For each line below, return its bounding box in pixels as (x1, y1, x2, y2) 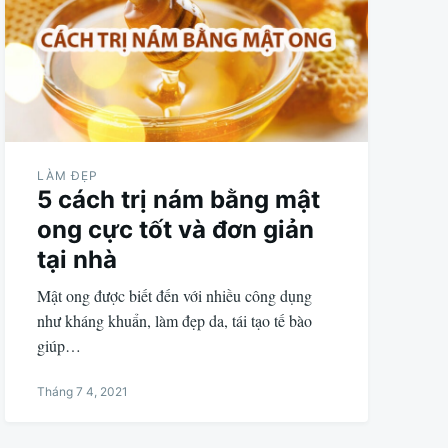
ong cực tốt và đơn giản (37, 214, 315, 244)
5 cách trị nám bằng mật (37, 184, 321, 214)
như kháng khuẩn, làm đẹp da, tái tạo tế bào (37, 309, 313, 331)
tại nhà (37, 244, 118, 274)
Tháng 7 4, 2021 (37, 383, 129, 399)
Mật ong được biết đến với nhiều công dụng (37, 284, 313, 306)
